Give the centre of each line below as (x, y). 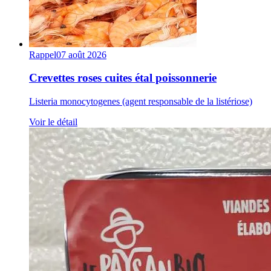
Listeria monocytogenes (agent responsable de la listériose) (141, 102)
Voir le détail (53, 122)
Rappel (43, 54)
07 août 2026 (81, 54)
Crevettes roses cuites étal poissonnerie (123, 78)
